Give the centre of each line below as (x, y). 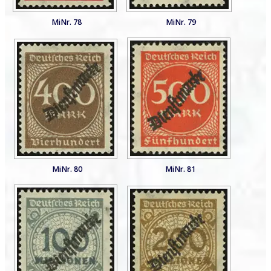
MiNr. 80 (67, 169)
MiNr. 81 (181, 169)
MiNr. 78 (66, 22)
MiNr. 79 (181, 22)
